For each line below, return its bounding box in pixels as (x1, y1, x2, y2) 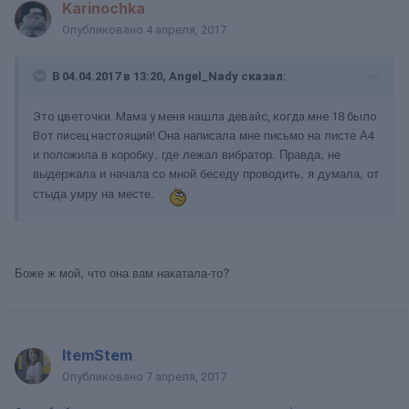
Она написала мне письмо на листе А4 (158, 126, 374, 143)
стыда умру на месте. (33, 184, 162, 203)
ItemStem (62, 346, 132, 364)
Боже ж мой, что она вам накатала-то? (15, 264, 233, 281)
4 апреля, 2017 (146, 23, 226, 37)
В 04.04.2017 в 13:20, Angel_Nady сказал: (52, 69, 287, 83)
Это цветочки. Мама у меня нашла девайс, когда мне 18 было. (33, 110, 380, 123)
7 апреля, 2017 (146, 370, 226, 383)
